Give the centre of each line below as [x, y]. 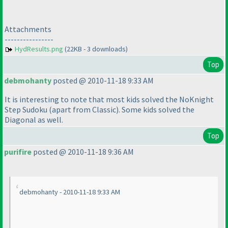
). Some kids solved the [155, 110]
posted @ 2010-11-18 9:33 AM [103, 81]
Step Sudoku [27, 110]
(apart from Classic [82, 110]
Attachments [28, 29]
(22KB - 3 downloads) [95, 49]
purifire [18, 152]
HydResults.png [39, 49]
